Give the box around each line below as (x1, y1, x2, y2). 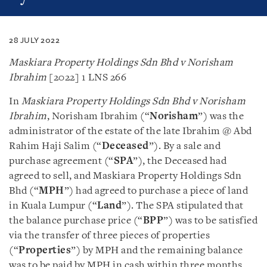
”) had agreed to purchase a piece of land (64, 186, 248, 196)
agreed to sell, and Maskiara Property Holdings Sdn (9, 171, 241, 181)
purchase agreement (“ (9, 156, 114, 166)
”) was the (198, 111, 244, 122)
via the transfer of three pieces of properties (9, 231, 210, 241)
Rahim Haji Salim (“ (9, 141, 102, 151)
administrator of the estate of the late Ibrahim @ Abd (9, 126, 252, 136)
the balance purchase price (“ (9, 216, 143, 226)
